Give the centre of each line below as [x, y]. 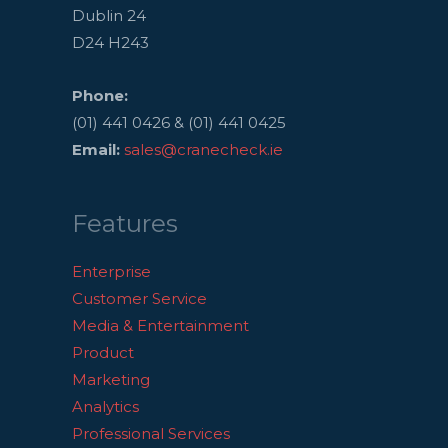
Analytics [105, 407]
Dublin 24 [109, 15]
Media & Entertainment [160, 326]
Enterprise [111, 272]
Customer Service [139, 299]
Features [125, 223]
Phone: [100, 96]
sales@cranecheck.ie [203, 150]
